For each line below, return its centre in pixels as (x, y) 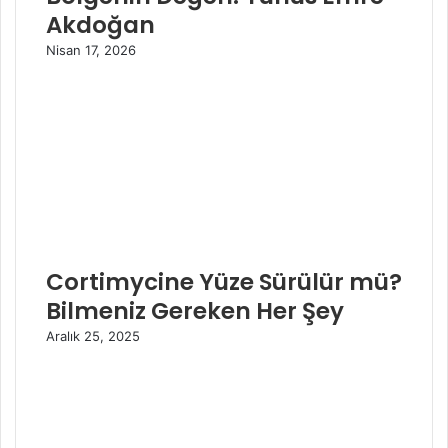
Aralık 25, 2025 (93, 336)
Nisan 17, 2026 (91, 50)
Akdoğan (100, 25)
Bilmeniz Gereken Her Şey (195, 311)
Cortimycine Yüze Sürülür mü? (224, 282)
